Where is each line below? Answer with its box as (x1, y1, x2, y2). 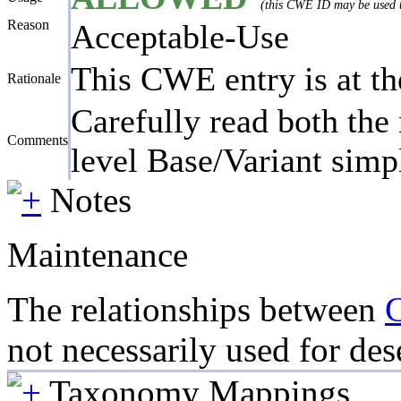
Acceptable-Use (71, 17, 289, 55)
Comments (7, 132, 68, 148)
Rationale (7, 70, 61, 86)
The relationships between (7, 289, 385, 328)
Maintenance (7, 235, 188, 274)
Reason (7, 16, 49, 32)
